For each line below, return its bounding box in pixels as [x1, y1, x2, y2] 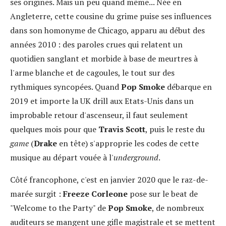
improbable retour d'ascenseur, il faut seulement [10, 109, 188, 121]
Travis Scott [98, 123, 145, 135]
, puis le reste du [145, 123, 205, 135]
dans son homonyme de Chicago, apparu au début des [10, 24, 205, 36]
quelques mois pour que [10, 123, 98, 135]
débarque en [167, 81, 212, 92]
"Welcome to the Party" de [10, 202, 108, 213]
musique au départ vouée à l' [10, 151, 114, 163]
